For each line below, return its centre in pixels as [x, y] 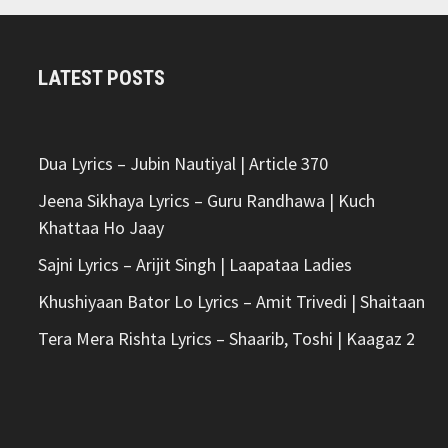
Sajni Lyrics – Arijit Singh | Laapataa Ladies [195, 265]
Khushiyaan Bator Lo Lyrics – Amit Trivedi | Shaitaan [232, 302]
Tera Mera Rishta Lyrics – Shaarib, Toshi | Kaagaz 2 [227, 339]
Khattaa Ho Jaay [101, 228]
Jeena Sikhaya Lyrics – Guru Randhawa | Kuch [207, 201]
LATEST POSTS [102, 78]
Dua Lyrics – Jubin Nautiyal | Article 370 [183, 164]
